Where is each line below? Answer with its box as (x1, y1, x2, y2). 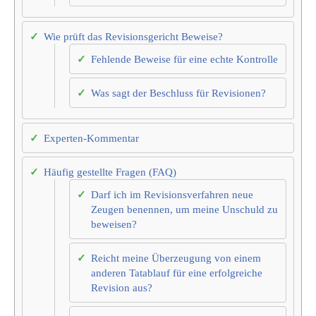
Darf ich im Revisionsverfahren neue (91, 188, 253, 201)
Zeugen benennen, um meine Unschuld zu (91, 203, 278, 216)
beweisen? (91, 218, 137, 231)
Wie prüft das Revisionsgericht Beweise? (44, 30, 223, 43)
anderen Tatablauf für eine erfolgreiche (91, 267, 262, 279)
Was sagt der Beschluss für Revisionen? (91, 87, 266, 99)
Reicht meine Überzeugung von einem (91, 252, 261, 265)
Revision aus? (91, 281, 152, 294)
